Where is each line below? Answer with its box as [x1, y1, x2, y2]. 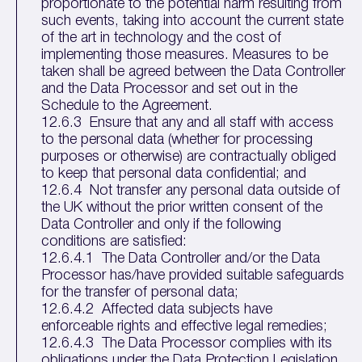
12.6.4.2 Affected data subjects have [41, 303, 273, 316]
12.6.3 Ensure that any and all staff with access [41, 116, 335, 129]
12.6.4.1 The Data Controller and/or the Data [41, 252, 321, 265]
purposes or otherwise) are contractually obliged [41, 150, 337, 163]
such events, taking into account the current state [41, 15, 344, 27]
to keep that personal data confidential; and [41, 167, 307, 180]
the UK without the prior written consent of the [41, 201, 323, 214]
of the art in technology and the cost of [41, 32, 282, 44]
